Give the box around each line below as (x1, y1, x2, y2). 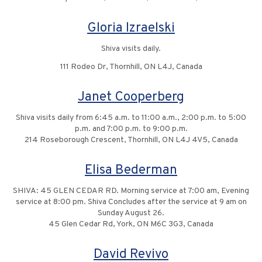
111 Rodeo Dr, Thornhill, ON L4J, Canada (60, 62, 202, 73)
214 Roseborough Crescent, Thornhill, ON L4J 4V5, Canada (24, 135, 238, 146)
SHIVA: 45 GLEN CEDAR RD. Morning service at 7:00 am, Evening (13, 186, 249, 196)
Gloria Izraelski (87, 20, 175, 37)
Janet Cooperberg (78, 89, 184, 106)
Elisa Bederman (85, 162, 177, 180)
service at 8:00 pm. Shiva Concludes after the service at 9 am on (15, 197, 247, 208)
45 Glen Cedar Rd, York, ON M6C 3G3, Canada (49, 219, 213, 230)
